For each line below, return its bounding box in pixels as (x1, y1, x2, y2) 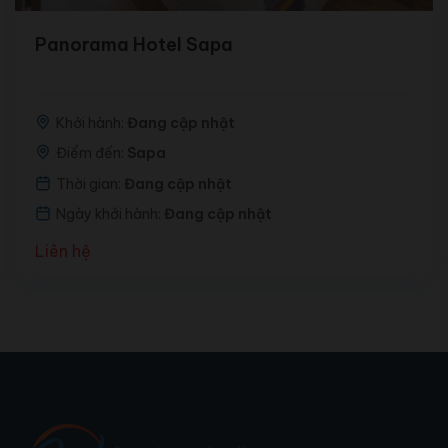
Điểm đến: (55, 144, 127, 163)
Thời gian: (55, 174, 124, 193)
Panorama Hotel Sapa (34, 32, 233, 56)
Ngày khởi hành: (55, 205, 164, 224)
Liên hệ (34, 240, 91, 261)
